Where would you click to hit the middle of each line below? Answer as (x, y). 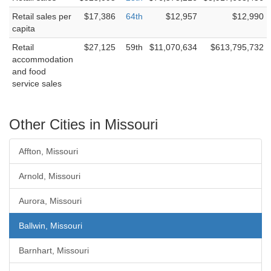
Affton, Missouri (48, 151)
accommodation (43, 59)
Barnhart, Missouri (54, 250)
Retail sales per (42, 16)
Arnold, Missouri (50, 176)
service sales (37, 83)
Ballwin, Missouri (51, 226)
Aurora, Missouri (50, 201)
